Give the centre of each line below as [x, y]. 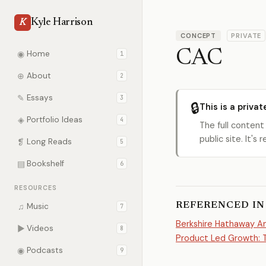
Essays [40, 98]
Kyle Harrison [62, 23]
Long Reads [49, 142]
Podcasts [45, 250]
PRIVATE [246, 36]
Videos [40, 228]
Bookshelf [45, 164]
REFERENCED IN [220, 205]
